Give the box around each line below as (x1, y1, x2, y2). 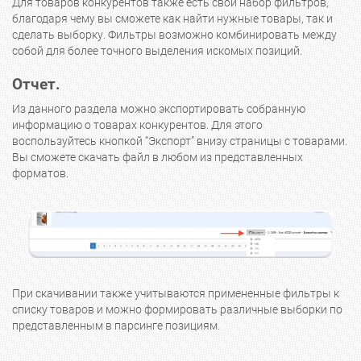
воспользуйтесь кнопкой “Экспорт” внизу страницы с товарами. (12, 135, 347, 149)
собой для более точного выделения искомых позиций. (12, 44, 305, 58)
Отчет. (12, 74, 60, 93)
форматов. (12, 167, 71, 181)
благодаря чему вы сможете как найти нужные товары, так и (12, 11, 333, 26)
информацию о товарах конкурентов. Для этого (12, 118, 263, 133)
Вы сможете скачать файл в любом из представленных (12, 151, 303, 165)
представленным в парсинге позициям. (12, 318, 220, 333)
